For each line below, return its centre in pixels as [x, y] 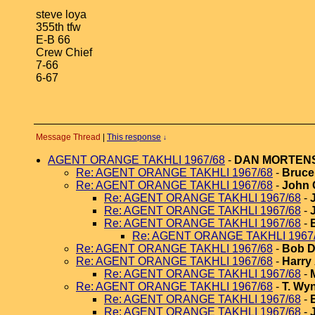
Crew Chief [64, 52]
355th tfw [58, 27]
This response [134, 137]
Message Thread [68, 137]
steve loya [61, 14]
